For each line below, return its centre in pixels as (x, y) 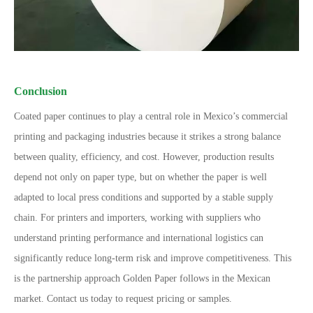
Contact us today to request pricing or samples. (139, 299)
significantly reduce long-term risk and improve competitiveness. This (153, 258)
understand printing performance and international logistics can (139, 238)
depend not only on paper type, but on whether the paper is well (140, 177)
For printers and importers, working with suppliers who (151, 218)
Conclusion (41, 91)
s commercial (262, 116)
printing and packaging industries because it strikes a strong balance (147, 137)
